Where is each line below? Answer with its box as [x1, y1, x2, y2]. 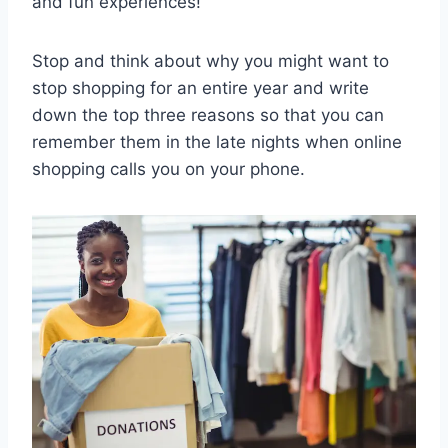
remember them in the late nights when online [32, 131, 402, 152]
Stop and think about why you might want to [32, 50, 389, 71]
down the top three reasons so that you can [32, 104, 384, 125]
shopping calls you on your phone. [32, 158, 305, 179]
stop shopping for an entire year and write [32, 77, 369, 98]
